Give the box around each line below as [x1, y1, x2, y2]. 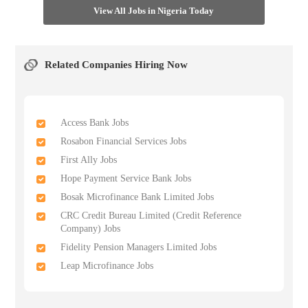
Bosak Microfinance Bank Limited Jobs [60, 192, 214, 202]
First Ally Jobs [60, 155, 118, 165]
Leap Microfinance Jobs [60, 261, 154, 271]
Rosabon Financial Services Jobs [60, 136, 187, 146]
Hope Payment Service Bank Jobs [60, 173, 192, 184]
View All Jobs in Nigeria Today [93, 5, 214, 16]
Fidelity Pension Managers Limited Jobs [60, 242, 217, 252]
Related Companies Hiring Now [44, 59, 188, 70]
